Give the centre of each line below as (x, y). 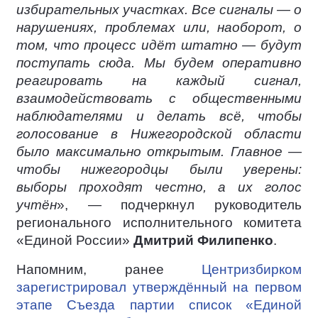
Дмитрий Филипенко (203, 240)
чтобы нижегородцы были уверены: (159, 169)
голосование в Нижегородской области (159, 133)
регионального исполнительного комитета (159, 222)
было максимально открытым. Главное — (159, 151)
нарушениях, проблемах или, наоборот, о (159, 27)
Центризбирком (252, 269)
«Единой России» (75, 240)
